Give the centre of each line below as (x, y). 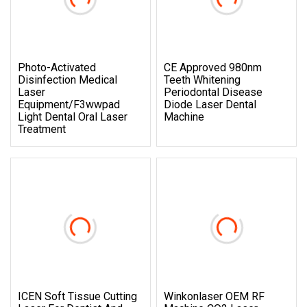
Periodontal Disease (213, 92)
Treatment (42, 129)
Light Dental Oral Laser (73, 116)
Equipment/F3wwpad (69, 104)
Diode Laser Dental (210, 104)
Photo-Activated (57, 67)
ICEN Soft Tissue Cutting (77, 296)
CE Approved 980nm (213, 67)
